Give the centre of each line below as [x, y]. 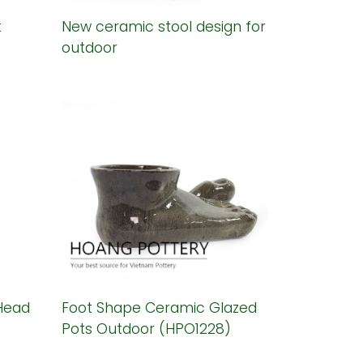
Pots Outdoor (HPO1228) [146, 329]
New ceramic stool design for [163, 26]
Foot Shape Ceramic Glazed [159, 307]
